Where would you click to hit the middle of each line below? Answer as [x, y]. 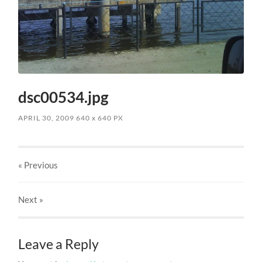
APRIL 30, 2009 [46, 118]
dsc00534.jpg [63, 97]
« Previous [38, 165]
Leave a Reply [59, 244]
